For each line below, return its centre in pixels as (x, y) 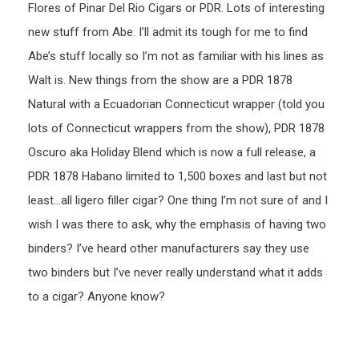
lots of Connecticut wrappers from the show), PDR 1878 (176, 129)
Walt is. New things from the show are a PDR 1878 (160, 81)
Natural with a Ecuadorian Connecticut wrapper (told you (176, 105)
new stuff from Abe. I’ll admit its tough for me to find (168, 32)
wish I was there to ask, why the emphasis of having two (177, 225)
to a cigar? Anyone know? (97, 297)
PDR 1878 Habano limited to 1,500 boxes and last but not (177, 177)
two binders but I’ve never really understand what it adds (175, 273)
